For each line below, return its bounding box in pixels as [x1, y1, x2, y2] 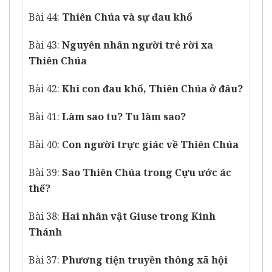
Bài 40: [29, 138, 62, 152]
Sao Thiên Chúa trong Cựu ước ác [62, 166, 231, 180]
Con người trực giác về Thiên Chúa [62, 138, 239, 152]
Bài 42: [29, 82, 62, 96]
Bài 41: [29, 110, 62, 124]
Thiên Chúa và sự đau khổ [62, 10, 192, 24]
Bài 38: [29, 209, 62, 223]
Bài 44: [29, 10, 62, 24]
